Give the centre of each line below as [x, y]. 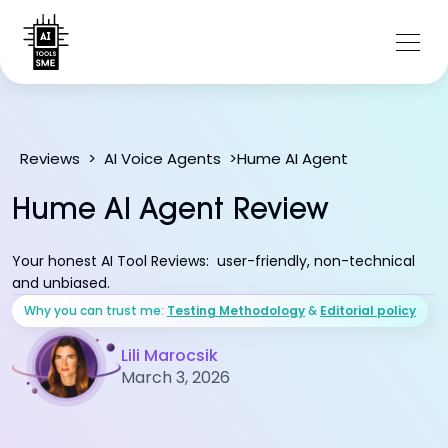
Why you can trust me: [95, 310]
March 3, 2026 [175, 377]
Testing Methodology [236, 310]
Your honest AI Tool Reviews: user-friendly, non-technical [213, 261]
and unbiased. [61, 283]
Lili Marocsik [169, 355]
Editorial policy [368, 310]
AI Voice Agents [162, 158]
